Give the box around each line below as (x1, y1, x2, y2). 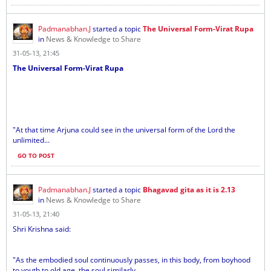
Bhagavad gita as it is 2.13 (143, 184, 235, 195)
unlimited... (13, 135, 50, 145)
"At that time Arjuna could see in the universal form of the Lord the (13, 125, 235, 135)
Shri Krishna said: (13, 224, 71, 234)
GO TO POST (18, 151, 54, 160)
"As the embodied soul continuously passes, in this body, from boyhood (13, 255, 250, 265)
